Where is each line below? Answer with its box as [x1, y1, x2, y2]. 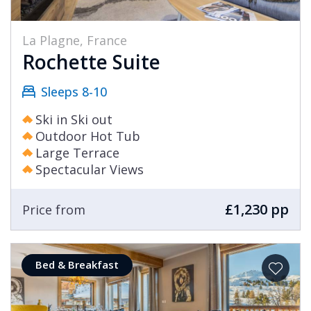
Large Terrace [35, 144, 119, 162]
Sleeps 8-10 [41, 83, 107, 101]
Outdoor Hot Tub [35, 128, 140, 145]
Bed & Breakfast [35, 258, 119, 272]
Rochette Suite [22, 49, 160, 76]
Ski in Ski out [35, 111, 112, 128]
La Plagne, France [22, 32, 127, 49]
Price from [22, 201, 85, 218]
